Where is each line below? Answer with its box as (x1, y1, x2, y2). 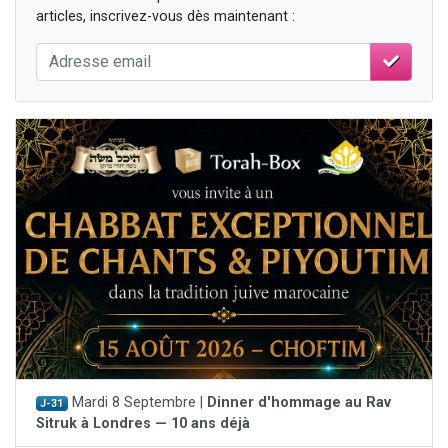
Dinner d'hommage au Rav (206, 393, 391, 411)
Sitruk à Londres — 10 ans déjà (36, 414, 250, 432)
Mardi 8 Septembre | (67, 393, 207, 411)
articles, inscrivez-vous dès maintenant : (36, 7, 295, 25)
